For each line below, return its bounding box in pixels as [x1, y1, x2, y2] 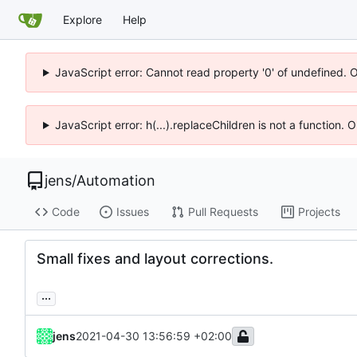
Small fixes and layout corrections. [37, 249, 273, 267]
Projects [297, 205, 340, 219]
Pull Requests [187, 205, 258, 219]
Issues [116, 205, 149, 219]
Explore [63, 12, 102, 26]
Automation [76, 172, 155, 189]
